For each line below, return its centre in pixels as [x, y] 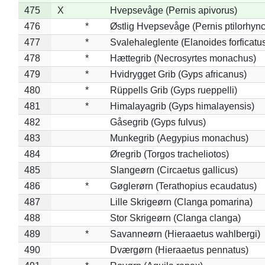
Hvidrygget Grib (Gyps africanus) [178, 74]
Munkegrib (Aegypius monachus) [179, 138]
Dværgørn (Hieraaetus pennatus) [179, 250]
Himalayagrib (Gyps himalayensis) [182, 106]
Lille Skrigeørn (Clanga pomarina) [181, 202]
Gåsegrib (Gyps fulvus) [158, 122]
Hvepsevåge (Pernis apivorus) [173, 10]
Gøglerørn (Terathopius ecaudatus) [183, 186]
